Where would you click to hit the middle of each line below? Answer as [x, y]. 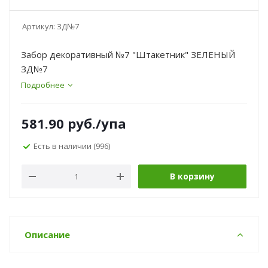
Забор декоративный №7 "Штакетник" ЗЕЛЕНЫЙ [128, 54]
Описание [47, 234]
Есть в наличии [63, 146]
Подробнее [43, 85]
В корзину [192, 176]
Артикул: [39, 26]
